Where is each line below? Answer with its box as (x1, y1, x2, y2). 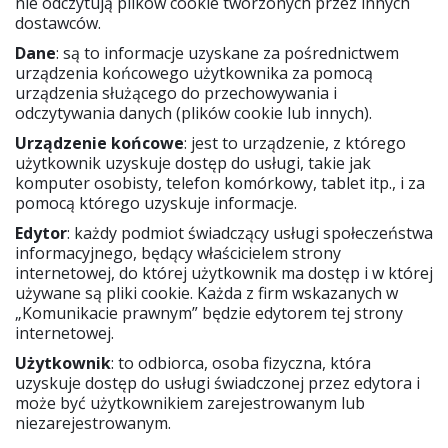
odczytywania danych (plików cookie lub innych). (15, 102, 372, 125)
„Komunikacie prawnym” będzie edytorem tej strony (15, 302, 403, 325)
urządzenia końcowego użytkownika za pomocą (15, 62, 373, 85)
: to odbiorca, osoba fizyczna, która (111, 352, 371, 375)
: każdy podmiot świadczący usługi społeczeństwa (67, 222, 433, 245)
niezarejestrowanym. (15, 412, 171, 435)
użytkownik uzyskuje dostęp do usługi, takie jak (15, 152, 371, 175)
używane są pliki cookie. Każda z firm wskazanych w (15, 282, 398, 305)
